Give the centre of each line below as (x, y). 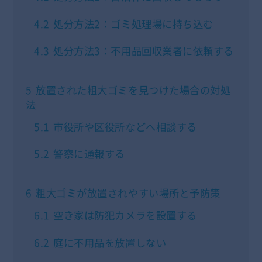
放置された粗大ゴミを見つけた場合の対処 (133, 90)
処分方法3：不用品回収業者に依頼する (144, 51)
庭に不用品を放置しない (110, 242)
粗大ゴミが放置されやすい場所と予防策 (128, 193)
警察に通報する (89, 154)
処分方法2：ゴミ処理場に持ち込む (133, 24)
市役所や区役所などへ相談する (125, 127)
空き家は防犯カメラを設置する (125, 215)
